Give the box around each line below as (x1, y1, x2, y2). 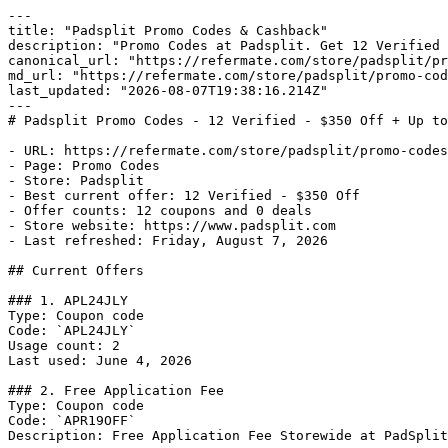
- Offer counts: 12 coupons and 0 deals (8, 203, 312, 218)
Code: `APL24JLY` (8, 323, 136, 338)
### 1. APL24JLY (8, 293, 128, 308)
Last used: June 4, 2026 (8, 353, 192, 368)
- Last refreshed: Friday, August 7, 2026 (8, 233, 328, 248)
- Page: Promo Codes (8, 158, 160, 173)
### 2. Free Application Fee (8, 383, 224, 398)
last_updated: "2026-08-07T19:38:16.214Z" (8, 83, 328, 98)
